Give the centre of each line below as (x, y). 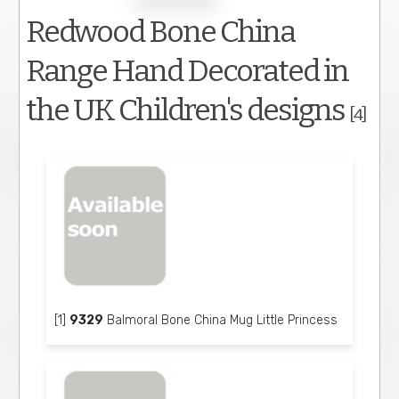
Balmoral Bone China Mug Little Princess (221, 320)
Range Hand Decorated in (187, 71)
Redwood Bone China (161, 32)
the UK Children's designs (188, 110)
